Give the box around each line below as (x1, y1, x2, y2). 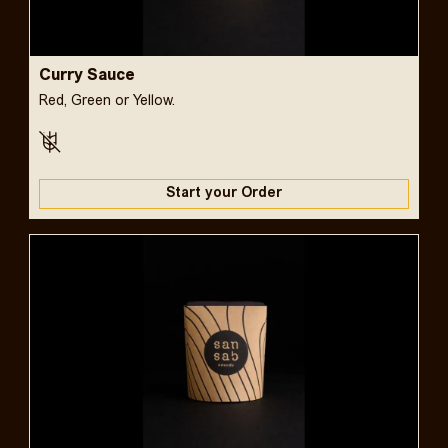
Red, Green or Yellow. (38, 93, 175, 109)
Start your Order (165, 185, 282, 201)
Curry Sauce (38, 67, 135, 84)
